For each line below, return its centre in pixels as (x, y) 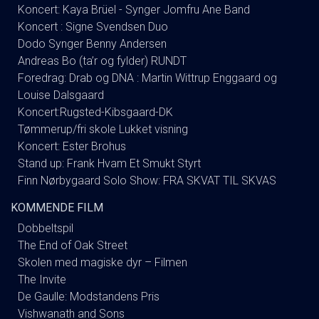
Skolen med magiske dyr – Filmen (103, 262)
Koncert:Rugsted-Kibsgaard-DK (95, 112)
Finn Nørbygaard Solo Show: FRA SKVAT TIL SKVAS (147, 180)
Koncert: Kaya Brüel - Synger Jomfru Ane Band (134, 9)
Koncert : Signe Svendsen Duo (93, 26)
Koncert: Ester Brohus (72, 146)
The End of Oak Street (73, 245)
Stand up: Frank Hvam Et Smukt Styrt (109, 163)
